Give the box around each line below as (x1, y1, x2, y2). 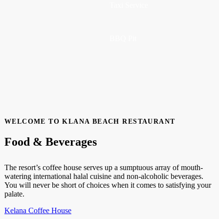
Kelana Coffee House (4, 206, 71, 215)
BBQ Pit (109, 34, 136, 43)
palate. (4, 190, 24, 198)
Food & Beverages (4, 135, 97, 149)
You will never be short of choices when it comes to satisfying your (4, 181, 211, 190)
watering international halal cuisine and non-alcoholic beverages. (4, 172, 203, 181)
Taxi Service (109, 1, 148, 10)
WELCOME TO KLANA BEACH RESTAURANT (4, 117, 175, 126)
